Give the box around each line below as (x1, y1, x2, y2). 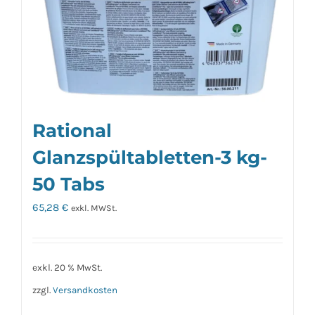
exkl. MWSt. (71, 203, 117, 214)
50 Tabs (32, 173, 105, 195)
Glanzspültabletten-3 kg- (32, 146, 267, 169)
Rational (32, 120, 112, 142)
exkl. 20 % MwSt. (32, 262, 102, 273)
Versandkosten (53, 284, 117, 295)
